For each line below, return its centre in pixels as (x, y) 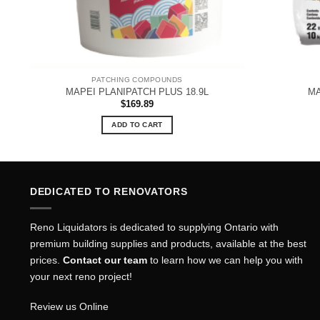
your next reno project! (81, 277)
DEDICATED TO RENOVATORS (109, 192)
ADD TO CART (137, 125)
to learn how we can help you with (225, 260)
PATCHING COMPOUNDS (137, 80)
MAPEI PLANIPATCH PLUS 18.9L (137, 91)
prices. (46, 260)
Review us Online (69, 306)
